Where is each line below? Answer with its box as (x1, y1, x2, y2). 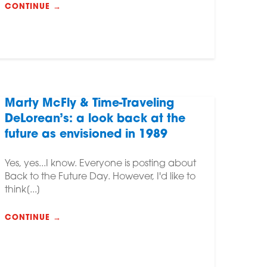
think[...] (4, 185, 41, 195)
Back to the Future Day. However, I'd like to (4, 172, 195, 182)
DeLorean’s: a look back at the (4, 114, 185, 126)
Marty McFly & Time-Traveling (4, 98, 174, 110)
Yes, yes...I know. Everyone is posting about (4, 159, 196, 169)
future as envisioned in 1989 (4, 129, 167, 141)
